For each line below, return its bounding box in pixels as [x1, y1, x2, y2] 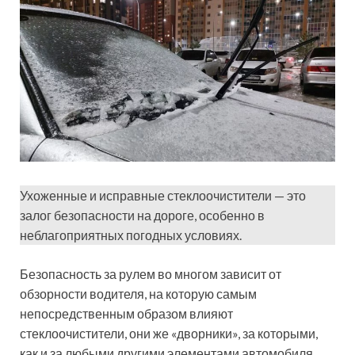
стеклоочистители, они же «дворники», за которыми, [20, 325, 318, 341]
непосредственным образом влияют [20, 305, 233, 321]
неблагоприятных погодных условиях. [20, 227, 242, 242]
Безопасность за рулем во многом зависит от [20, 265, 281, 281]
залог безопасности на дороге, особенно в [20, 207, 265, 223]
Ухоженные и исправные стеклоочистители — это [20, 187, 306, 203]
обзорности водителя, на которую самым [20, 285, 257, 301]
